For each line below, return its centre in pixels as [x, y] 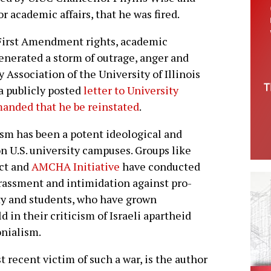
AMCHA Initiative [76, 167]
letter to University [131, 90]
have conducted [160, 167]
